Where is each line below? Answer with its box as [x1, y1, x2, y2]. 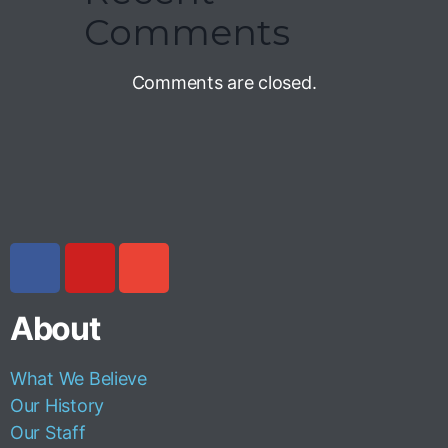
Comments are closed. [131, 72, 317, 93]
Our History [10, 395, 105, 416]
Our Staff [10, 422, 86, 443]
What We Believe [10, 368, 147, 389]
